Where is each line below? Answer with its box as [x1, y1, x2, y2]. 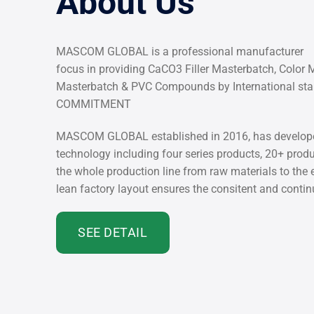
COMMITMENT [56, 97, 131, 111]
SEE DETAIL [78, 225, 148, 240]
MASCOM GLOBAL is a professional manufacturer [56, 44, 303, 58]
